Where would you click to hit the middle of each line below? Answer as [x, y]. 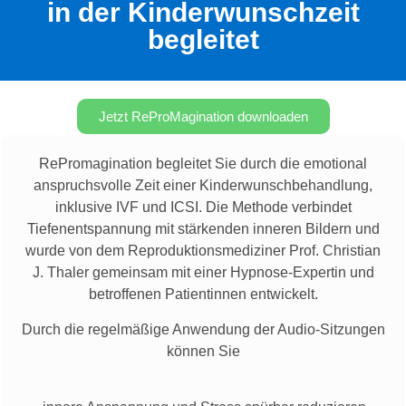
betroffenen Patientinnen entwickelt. [203, 295]
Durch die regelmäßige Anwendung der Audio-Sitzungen [203, 329]
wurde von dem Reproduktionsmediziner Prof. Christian [203, 251]
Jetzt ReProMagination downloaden [203, 117]
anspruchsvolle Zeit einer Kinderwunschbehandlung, [203, 186]
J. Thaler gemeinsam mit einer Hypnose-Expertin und [203, 273]
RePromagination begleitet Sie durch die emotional [203, 164]
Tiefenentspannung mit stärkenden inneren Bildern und [203, 229]
